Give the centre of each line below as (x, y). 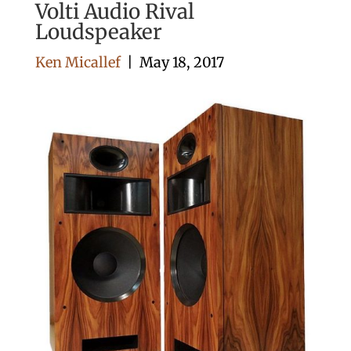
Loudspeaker (98, 32)
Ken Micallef (78, 63)
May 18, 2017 (181, 63)
